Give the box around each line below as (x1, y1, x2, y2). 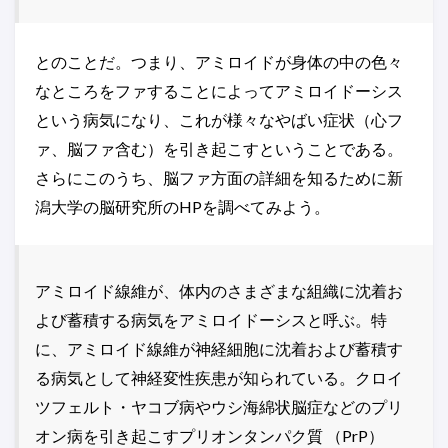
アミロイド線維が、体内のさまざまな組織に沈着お (35, 281, 403, 301)
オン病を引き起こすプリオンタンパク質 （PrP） (35, 426, 384, 446)
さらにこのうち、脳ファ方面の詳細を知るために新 (35, 168, 403, 188)
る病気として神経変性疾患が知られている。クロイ (35, 368, 403, 388)
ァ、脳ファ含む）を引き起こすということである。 (35, 139, 403, 159)
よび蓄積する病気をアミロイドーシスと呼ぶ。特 (35, 310, 387, 330)
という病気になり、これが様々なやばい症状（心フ (35, 110, 403, 130)
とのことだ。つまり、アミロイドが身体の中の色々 (35, 52, 403, 72)
